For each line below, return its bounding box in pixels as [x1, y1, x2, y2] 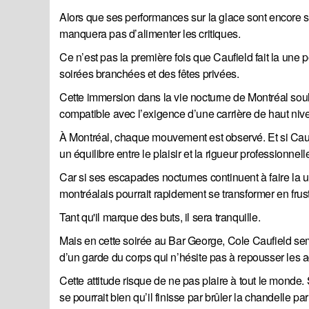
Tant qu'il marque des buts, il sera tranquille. [59, 209, 261, 226]
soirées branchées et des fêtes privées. [59, 66, 239, 82]
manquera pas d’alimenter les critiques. [59, 26, 241, 42]
